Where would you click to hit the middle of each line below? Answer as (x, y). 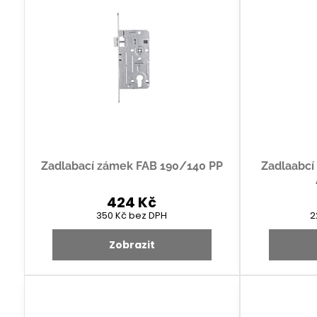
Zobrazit (132, 245)
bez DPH (148, 216)
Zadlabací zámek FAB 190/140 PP (132, 166)
